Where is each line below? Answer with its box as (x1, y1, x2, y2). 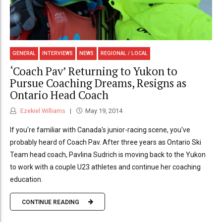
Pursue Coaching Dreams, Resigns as (10, 75, 186, 90)
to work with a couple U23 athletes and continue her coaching (10, 163, 201, 171)
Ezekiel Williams (19, 107, 65, 115)
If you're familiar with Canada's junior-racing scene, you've (10, 126, 190, 134)
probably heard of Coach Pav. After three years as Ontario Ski (10, 138, 201, 147)
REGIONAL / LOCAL (100, 51, 148, 56)
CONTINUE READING (22, 198, 79, 206)
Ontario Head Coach (10, 87, 109, 102)
